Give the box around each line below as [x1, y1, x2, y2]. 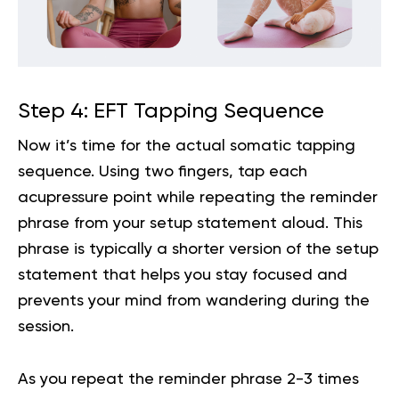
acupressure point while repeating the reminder [18, 190, 378, 207]
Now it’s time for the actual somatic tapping [18, 138, 355, 155]
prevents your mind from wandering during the [18, 293, 370, 310]
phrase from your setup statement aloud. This [18, 216, 362, 232]
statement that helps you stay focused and [18, 267, 347, 284]
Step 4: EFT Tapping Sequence [18, 101, 324, 123]
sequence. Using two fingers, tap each [18, 164, 307, 181]
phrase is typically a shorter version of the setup [18, 241, 379, 258]
